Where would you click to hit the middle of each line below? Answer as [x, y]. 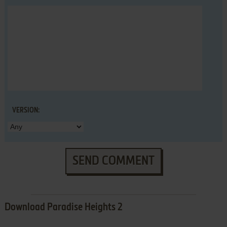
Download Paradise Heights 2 [63, 207]
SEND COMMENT [113, 161]
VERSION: [26, 110]
